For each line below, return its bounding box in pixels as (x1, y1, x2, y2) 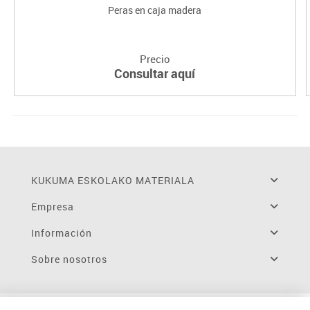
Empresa (30, 200, 74, 214)
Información (30, 226, 92, 240)
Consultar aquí (114, 65, 196, 82)
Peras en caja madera (108, 3, 202, 17)
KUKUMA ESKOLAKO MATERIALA (30, 174, 194, 188)
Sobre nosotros (30, 253, 107, 266)
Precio (139, 52, 170, 66)
